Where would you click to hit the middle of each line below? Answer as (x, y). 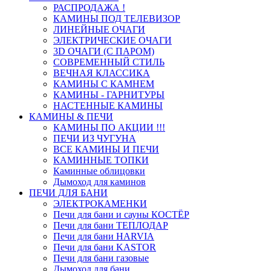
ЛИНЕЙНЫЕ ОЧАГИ (99, 29)
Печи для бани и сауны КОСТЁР (121, 214)
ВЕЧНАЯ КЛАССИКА (102, 73)
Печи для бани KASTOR (105, 247)
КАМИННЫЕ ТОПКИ (101, 160)
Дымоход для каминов (100, 181)
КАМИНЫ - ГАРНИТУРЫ (109, 94)
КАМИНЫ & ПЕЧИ (71, 116)
